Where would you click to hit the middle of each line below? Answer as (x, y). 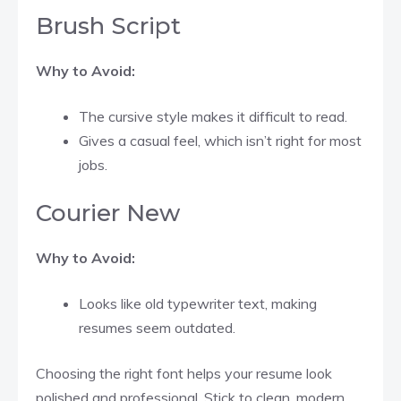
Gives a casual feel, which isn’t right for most (220, 140)
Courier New (108, 213)
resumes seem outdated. (157, 327)
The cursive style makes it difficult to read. (213, 116)
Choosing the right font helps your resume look (184, 373)
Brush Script (108, 26)
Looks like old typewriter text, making (198, 303)
